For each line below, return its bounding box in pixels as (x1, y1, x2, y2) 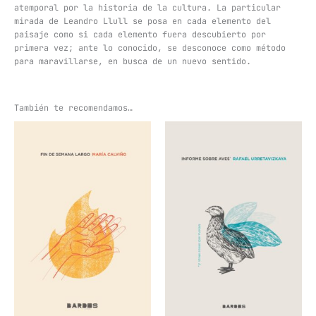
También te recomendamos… (14, 102, 133, 114)
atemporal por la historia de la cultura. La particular (14, 1, 281, 13)
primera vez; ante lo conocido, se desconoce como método (14, 42, 286, 54)
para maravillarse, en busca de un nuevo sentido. (14, 55, 251, 67)
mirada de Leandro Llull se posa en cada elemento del (14, 15, 271, 27)
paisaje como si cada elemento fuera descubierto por (14, 28, 266, 40)
